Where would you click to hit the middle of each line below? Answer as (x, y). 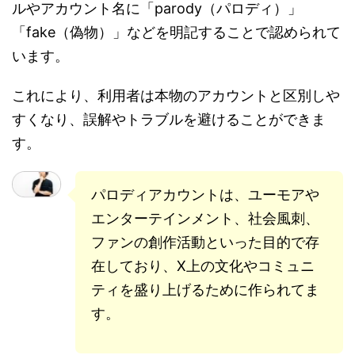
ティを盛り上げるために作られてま (205, 289)
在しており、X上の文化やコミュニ (203, 265)
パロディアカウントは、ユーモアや (205, 194)
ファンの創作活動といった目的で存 (205, 242)
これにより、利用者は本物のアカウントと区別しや (176, 95)
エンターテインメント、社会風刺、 (205, 218)
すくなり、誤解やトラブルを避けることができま (169, 119)
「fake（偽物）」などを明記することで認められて (176, 32)
